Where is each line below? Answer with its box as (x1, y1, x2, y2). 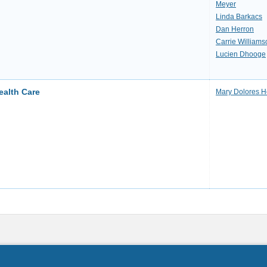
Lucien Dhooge (216, 50, 266, 58)
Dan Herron (216, 25, 254, 33)
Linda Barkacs (216, 13, 262, 21)
